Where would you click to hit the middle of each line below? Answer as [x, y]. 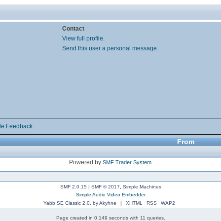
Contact [74, 28]
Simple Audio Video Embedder [110, 194]
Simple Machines [142, 186]
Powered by [86, 162]
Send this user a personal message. [110, 48]
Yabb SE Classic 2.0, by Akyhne [80, 203]
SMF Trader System [127, 162]
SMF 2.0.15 [73, 186]
